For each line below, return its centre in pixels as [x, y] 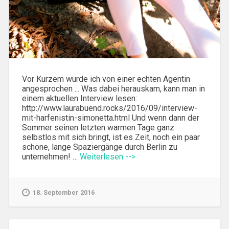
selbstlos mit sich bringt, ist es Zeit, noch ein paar [111, 137]
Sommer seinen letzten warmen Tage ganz [98, 127]
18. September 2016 [63, 192]
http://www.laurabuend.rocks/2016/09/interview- [109, 108]
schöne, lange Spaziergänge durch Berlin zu [99, 147]
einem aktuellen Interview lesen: [79, 98]
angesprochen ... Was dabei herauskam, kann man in [113, 88]
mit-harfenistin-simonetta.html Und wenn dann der [110, 118]
